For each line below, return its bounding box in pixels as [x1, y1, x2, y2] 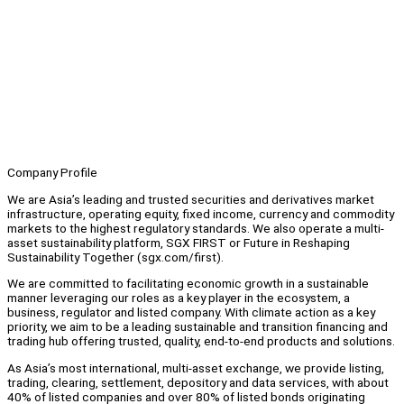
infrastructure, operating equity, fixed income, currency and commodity [7, 206, 394, 221]
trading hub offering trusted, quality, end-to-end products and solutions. [7, 334, 395, 349]
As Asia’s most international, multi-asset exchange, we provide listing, [7, 361, 384, 376]
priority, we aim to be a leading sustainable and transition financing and [7, 319, 388, 335]
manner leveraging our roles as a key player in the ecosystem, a [7, 290, 350, 306]
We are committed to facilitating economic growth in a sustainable [7, 276, 369, 291]
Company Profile [7, 165, 97, 180]
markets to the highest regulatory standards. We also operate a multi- [7, 220, 384, 235]
